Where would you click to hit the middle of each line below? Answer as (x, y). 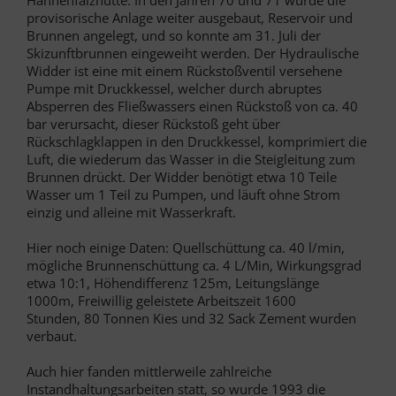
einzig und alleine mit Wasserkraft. (131, 212)
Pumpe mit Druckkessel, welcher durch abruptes (174, 88)
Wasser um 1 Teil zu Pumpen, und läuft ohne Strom (183, 194)
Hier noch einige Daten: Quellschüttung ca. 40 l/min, (186, 247)
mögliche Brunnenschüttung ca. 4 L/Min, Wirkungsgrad (194, 265)
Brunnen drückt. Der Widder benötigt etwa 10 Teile (182, 176)
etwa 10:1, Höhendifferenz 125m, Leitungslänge (173, 282)
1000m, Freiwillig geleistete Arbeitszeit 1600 (161, 300)
